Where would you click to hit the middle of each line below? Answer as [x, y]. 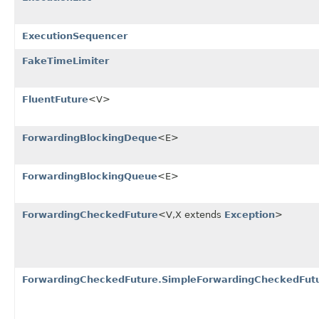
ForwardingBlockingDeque [90, 137]
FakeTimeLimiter [66, 61]
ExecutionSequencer [75, 36]
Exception [250, 214]
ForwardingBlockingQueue [90, 176]
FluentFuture [55, 99]
